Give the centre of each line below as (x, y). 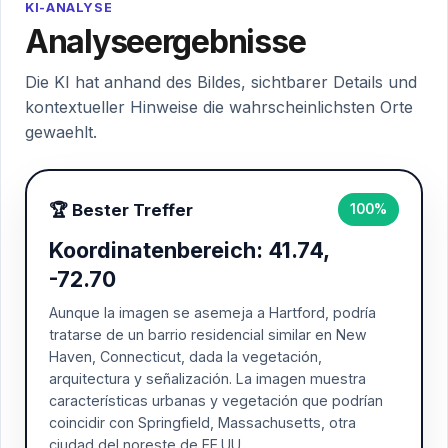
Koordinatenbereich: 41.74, (189, 250)
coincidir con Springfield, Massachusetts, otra (202, 422)
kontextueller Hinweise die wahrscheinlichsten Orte (219, 107)
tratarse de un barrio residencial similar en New (208, 334)
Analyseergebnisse (165, 41)
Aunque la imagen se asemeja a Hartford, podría (212, 312)
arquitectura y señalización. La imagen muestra (207, 378)
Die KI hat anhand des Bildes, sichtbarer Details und (221, 82)
